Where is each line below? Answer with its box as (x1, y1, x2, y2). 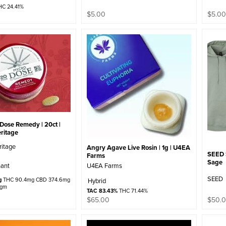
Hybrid (88, 176, 106, 186)
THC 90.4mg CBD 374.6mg (1, 176, 70, 184)
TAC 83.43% (87, 187, 118, 195)
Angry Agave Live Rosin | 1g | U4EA (87, 142, 191, 152)
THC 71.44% (118, 187, 148, 195)
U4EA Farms (87, 160, 123, 170)
